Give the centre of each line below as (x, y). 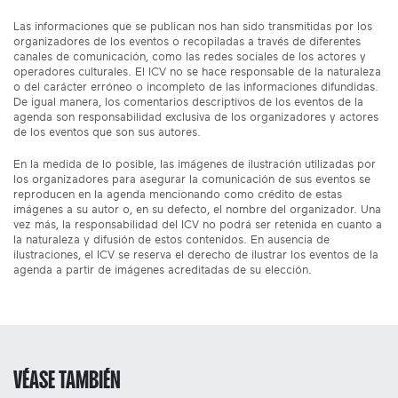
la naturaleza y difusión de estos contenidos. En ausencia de (171, 240)
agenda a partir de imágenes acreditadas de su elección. (163, 270)
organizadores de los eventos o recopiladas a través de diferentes (187, 42)
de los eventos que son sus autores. (107, 132)
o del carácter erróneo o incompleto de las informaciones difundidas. (196, 87)
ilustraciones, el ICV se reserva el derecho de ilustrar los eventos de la (196, 255)
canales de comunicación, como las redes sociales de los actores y (190, 57)
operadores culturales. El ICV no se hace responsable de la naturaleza (197, 72)
